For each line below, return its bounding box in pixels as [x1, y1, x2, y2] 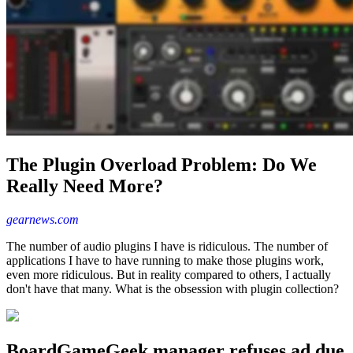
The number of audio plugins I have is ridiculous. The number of [6, 239, 328, 253]
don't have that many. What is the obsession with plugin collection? [6, 281, 339, 295]
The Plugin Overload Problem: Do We [6, 154, 317, 175]
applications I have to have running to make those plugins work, [6, 253, 324, 267]
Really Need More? [6, 175, 163, 196]
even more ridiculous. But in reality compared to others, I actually [6, 267, 331, 281]
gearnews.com [6, 212, 79, 226]
